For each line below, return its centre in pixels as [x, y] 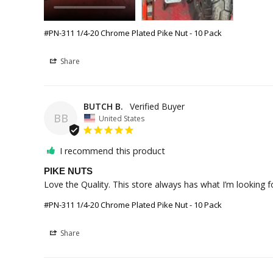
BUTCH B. [103, 107]
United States [122, 118]
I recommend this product [112, 151]
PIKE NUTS [68, 171]
